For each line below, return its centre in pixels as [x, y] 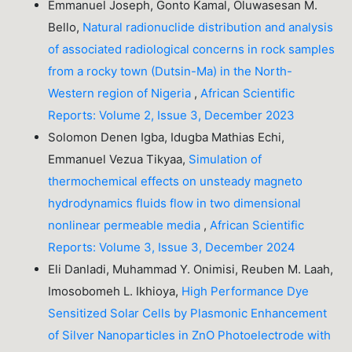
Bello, [66, 27]
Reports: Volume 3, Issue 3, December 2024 [172, 247]
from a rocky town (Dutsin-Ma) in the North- [170, 71]
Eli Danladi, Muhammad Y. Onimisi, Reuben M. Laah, [191, 269]
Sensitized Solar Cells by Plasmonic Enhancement [188, 313]
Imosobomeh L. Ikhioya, [115, 291]
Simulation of [225, 159]
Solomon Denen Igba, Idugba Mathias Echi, [167, 137]
